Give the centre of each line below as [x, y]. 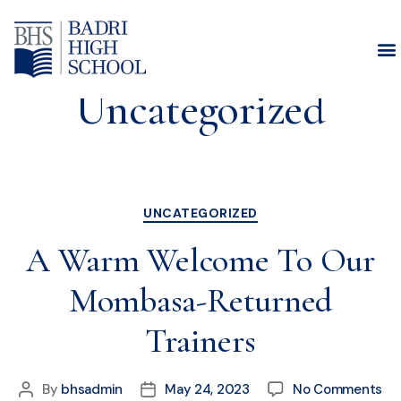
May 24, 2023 [207, 389]
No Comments [337, 389]
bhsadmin [92, 389]
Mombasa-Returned [200, 300]
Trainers [200, 341]
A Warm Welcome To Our [200, 260]
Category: [200, 60]
